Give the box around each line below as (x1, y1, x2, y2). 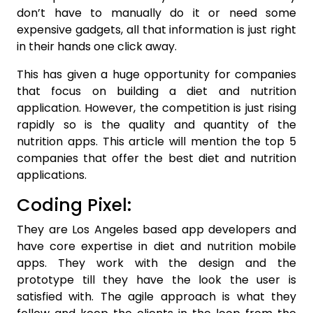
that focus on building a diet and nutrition (17, 82, 296, 99)
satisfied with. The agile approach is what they (17, 288, 296, 305)
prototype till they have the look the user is (17, 271, 296, 288)
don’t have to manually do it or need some (17, 4, 296, 21)
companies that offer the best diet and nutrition (17, 150, 296, 166)
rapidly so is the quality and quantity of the (17, 116, 296, 133)
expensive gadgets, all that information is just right (17, 21, 296, 38)
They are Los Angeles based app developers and (17, 221, 296, 238)
